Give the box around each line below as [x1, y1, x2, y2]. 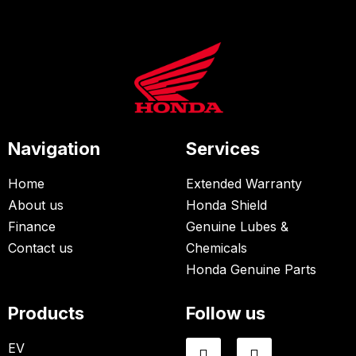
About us [8, 196, 64, 213]
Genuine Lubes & [186, 218, 288, 234]
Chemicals [186, 239, 247, 256]
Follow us [186, 302, 265, 323]
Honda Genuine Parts [186, 261, 316, 277]
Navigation [8, 137, 100, 159]
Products [8, 302, 84, 323]
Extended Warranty [186, 175, 302, 192]
